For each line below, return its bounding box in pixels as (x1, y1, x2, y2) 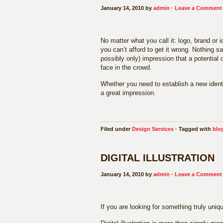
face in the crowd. (101, 64, 152, 71)
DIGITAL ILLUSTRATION (101, 152, 215, 163)
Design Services (132, 126, 174, 132)
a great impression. (101, 89, 156, 97)
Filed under (101, 126, 132, 132)
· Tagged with (174, 126, 213, 132)
